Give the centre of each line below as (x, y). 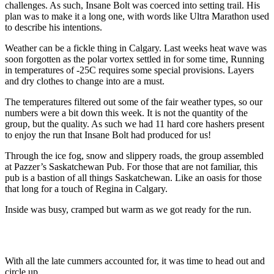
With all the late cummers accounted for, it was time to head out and (135, 261)
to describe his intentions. (54, 28)
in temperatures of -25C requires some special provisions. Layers (129, 70)
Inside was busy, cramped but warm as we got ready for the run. (128, 210)
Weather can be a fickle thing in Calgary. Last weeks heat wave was (136, 48)
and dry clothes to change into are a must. (85, 81)
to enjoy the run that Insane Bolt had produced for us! (108, 135)
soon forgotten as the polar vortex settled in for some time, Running (135, 59)
